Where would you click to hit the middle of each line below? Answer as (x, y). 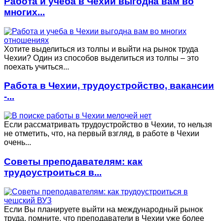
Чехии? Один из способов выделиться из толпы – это (101, 58)
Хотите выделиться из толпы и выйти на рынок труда (101, 49)
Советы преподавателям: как (73, 161)
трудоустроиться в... (53, 172)
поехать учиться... (37, 67)
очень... (18, 143)
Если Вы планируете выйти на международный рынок (103, 209)
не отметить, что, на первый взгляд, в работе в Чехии (102, 134)
